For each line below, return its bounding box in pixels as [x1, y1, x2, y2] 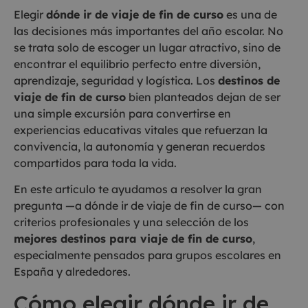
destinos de [218, 74, 280, 87]
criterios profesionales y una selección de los [14, 215, 249, 230]
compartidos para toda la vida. [14, 156, 177, 170]
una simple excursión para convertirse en [14, 107, 231, 120]
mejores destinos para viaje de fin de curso [14, 232, 252, 246]
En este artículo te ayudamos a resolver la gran [14, 182, 262, 197]
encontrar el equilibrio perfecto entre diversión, [14, 57, 261, 71]
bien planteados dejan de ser [126, 90, 280, 104]
